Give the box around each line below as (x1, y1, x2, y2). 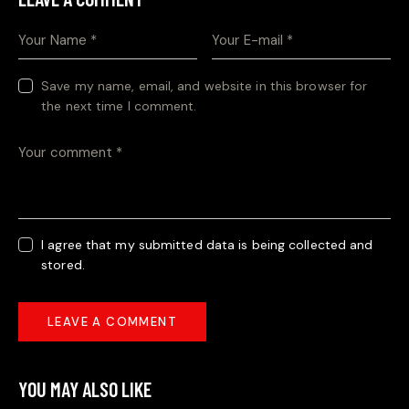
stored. (41, 257, 85, 274)
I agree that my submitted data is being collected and (41, 236, 373, 254)
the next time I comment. (41, 97, 197, 114)
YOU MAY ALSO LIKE (18, 377, 152, 402)
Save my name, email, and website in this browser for (41, 77, 368, 94)
